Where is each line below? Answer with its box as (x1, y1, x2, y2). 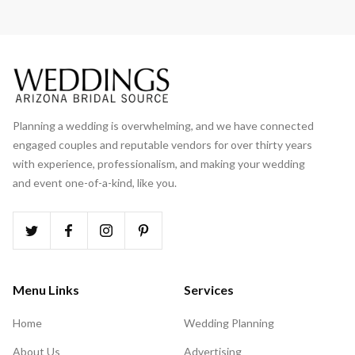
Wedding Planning (184, 315, 274, 330)
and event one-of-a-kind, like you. (13, 175, 177, 189)
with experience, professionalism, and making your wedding (13, 156, 305, 170)
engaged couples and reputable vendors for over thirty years (13, 137, 312, 151)
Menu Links (13, 281, 79, 297)
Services (184, 281, 234, 297)
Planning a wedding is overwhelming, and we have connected (13, 118, 314, 132)
